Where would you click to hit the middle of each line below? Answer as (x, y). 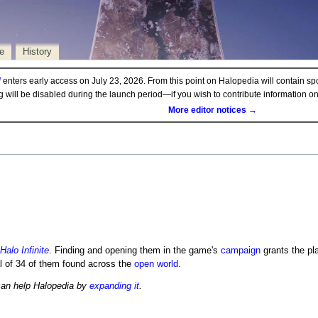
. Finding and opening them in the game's (135, 250)
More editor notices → (212, 110)
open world (156, 264)
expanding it (114, 286)
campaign (240, 250)
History (37, 51)
